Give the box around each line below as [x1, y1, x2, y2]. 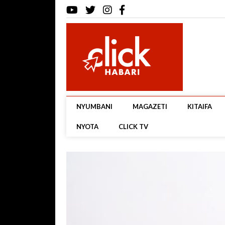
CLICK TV [118, 123, 148, 131]
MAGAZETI [132, 102, 167, 110]
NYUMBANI [76, 102, 113, 110]
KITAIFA [187, 102, 212, 110]
